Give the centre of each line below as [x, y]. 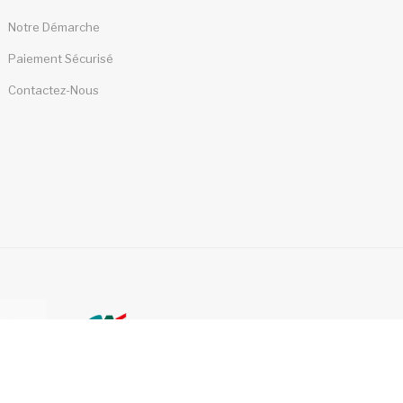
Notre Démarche [52, 27]
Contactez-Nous [52, 90]
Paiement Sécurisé [59, 58]
